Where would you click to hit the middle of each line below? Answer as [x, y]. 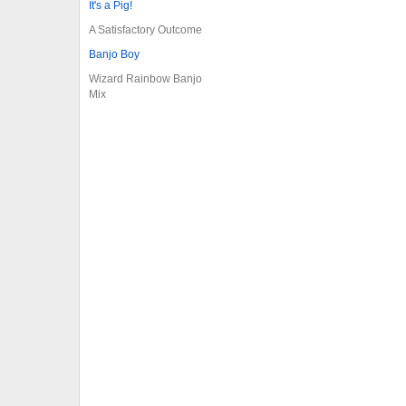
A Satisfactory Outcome [145, 29]
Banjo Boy [114, 54]
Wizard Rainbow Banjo [145, 78]
